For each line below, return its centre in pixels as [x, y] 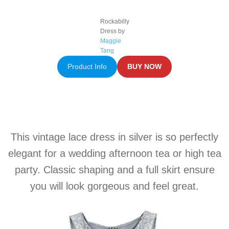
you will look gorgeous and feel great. [114, 186]
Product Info [87, 66]
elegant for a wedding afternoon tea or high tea [114, 153]
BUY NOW [145, 66]
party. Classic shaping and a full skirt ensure [114, 169]
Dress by [112, 31]
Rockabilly [114, 21]
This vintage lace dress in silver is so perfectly [114, 137]
